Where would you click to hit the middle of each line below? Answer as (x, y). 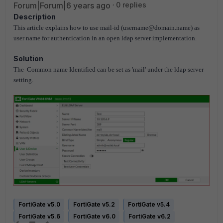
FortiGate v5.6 (39, 217)
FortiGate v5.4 (149, 205)
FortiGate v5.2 (94, 205)
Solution (28, 58)
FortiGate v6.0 (94, 217)
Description (35, 17)
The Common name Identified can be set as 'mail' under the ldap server (109, 69)
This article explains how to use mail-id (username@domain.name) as (107, 28)
